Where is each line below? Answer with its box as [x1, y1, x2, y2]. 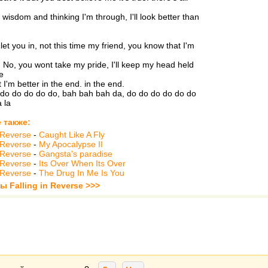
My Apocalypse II [39, 139, 103, 149]
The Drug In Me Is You [39, 168, 124, 178]
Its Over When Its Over [39, 159, 126, 168]
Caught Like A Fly [39, 130, 105, 139]
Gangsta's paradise [39, 149, 112, 159]
